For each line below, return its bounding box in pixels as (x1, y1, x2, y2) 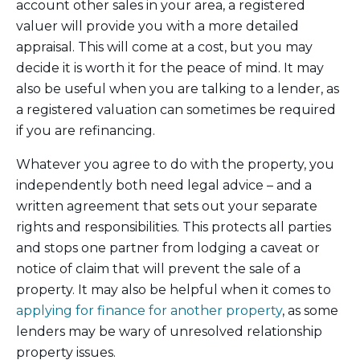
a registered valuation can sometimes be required (16, 102, 336, 118)
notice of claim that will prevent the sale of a (16, 261, 301, 277)
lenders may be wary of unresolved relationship (16, 324, 322, 340)
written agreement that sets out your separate (16, 198, 317, 215)
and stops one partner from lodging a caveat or (16, 240, 320, 256)
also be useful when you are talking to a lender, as (16, 81, 339, 97)
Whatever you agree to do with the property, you (16, 157, 334, 173)
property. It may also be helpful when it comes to (16, 282, 331, 298)
